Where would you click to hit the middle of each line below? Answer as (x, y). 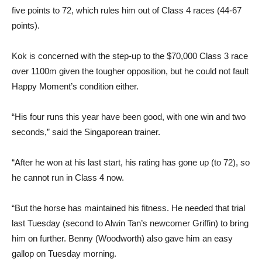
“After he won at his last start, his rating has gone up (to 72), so (131, 162)
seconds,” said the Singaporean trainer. (86, 132)
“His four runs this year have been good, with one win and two (129, 116)
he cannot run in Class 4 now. (68, 177)
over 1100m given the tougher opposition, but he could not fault (130, 71)
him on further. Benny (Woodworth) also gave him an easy (122, 238)
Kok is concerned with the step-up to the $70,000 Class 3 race (130, 56)
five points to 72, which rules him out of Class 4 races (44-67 (127, 10)
